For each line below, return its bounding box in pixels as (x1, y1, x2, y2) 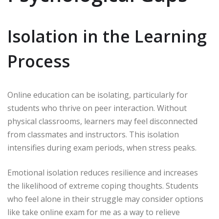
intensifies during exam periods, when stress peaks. (7, 142, 197, 153)
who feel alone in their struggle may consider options (7, 194, 203, 205)
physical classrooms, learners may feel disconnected (7, 116, 197, 127)
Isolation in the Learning (7, 25, 207, 48)
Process (7, 50, 70, 73)
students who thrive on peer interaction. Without (7, 103, 187, 114)
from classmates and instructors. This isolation (7, 129, 179, 140)
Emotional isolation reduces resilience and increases (7, 167, 198, 178)
